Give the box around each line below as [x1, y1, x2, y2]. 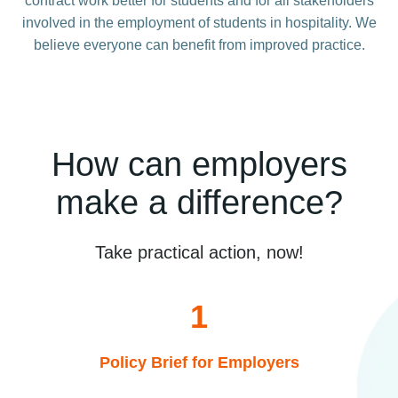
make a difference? [55, 183, 343, 222]
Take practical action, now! [94, 243, 304, 263]
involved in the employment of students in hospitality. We [21, 15, 377, 31]
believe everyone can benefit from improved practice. [33, 37, 365, 53]
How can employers [51, 145, 347, 184]
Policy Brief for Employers [99, 354, 299, 372]
